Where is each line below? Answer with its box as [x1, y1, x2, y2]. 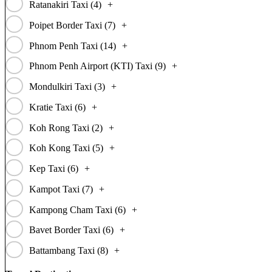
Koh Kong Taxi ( [29, 143, 95, 154]
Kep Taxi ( [29, 163, 70, 174]
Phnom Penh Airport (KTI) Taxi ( [29, 61, 158, 72]
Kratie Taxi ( [29, 101, 78, 112]
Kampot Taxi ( [29, 183, 85, 194]
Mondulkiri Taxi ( [29, 81, 97, 92]
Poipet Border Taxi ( [29, 19, 107, 30]
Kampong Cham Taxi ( [29, 204, 118, 215]
